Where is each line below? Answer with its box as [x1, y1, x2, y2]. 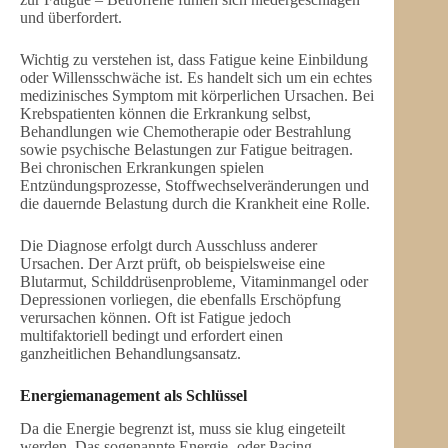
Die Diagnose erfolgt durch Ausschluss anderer [20, 237, 317, 254]
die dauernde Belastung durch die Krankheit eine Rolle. [20, 195, 370, 212]
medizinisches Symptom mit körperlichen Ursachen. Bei [20, 87, 374, 104]
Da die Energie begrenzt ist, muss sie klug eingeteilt [20, 419, 345, 437]
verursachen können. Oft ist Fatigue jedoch [20, 309, 291, 326]
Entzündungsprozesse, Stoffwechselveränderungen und [20, 177, 369, 194]
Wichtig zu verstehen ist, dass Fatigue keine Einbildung [20, 51, 368, 68]
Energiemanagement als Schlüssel [20, 387, 247, 404]
